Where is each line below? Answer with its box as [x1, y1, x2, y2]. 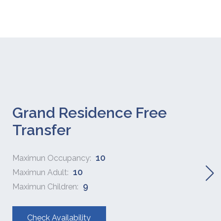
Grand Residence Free [12, 104, 167, 121]
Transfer [12, 121, 71, 139]
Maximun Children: [12, 182, 80, 191]
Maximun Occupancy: [12, 153, 93, 163]
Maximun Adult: [12, 168, 71, 177]
